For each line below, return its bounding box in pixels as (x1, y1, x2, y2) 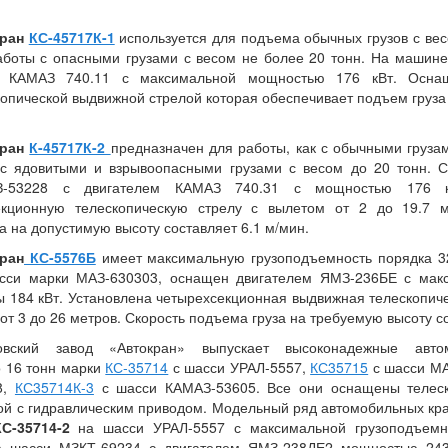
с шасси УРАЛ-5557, (168, 357, 311, 378)
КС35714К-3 (14, 377, 94, 398)
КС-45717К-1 (28, 27, 115, 48)
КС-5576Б (24, 247, 96, 268)
